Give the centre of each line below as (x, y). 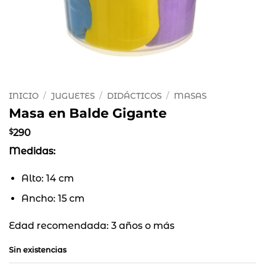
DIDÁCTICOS (135, 96)
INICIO (24, 96)
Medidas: (33, 151)
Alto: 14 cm (47, 178)
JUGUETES (73, 96)
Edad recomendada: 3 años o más (92, 226)
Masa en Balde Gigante (88, 113)
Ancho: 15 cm (53, 199)
